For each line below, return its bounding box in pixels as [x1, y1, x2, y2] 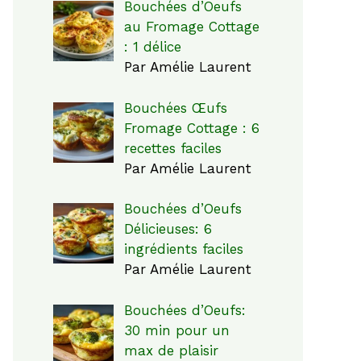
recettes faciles [123, 139, 222, 156]
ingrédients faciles [123, 241, 243, 257]
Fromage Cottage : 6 [123, 119, 259, 136]
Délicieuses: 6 [123, 221, 212, 237]
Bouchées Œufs [123, 99, 227, 116]
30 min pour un [123, 322, 230, 338]
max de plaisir [123, 342, 218, 359]
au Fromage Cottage [123, 19, 259, 35]
